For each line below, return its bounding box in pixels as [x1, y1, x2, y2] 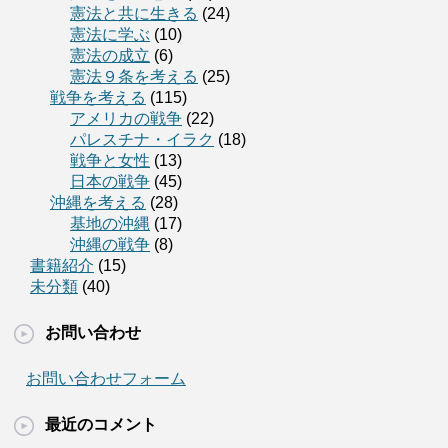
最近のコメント [45, 416, 157, 434]
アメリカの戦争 [70, 110, 182, 128]
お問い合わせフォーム [26, 370, 186, 388]
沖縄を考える [50, 194, 146, 212]
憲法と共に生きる [70, 5, 198, 23]
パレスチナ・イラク [70, 131, 214, 149]
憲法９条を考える [70, 68, 198, 86]
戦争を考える [50, 89, 146, 107]
